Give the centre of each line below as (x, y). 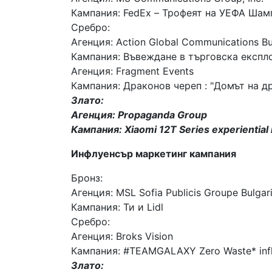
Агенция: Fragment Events (132, 71)
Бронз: (87, 178)
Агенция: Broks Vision (122, 236)
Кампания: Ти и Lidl (117, 207)
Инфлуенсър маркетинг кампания (154, 153)
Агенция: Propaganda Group (139, 114)
